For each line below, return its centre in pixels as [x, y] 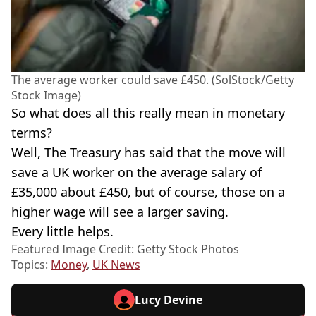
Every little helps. [62, 231]
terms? [32, 132]
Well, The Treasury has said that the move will [148, 152]
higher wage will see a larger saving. [120, 211]
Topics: [31, 264]
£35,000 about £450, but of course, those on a [148, 192]
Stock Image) [46, 95]
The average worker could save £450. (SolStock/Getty [153, 79]
